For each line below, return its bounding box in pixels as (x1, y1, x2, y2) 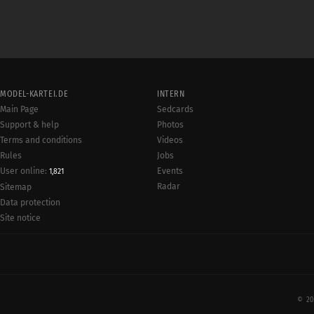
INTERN (157, 89, 185, 99)
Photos (157, 120, 184, 130)
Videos (157, 135, 183, 145)
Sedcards (157, 104, 193, 114)
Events (157, 166, 183, 176)
